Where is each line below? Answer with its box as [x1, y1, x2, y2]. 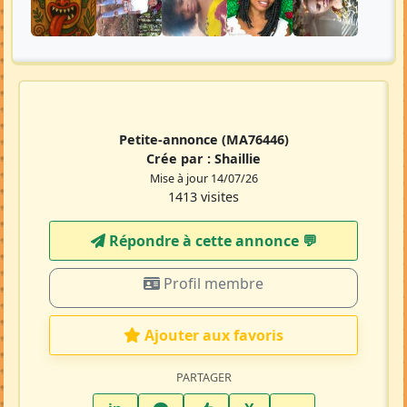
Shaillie [214, 150, 261, 168]
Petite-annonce [118, 131, 222, 149]
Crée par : [146, 150, 214, 168]
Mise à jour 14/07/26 [149, 171, 258, 187]
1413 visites [168, 188, 239, 206]
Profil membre [160, 273, 263, 294]
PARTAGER [175, 370, 232, 386]
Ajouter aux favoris [144, 325, 283, 346]
